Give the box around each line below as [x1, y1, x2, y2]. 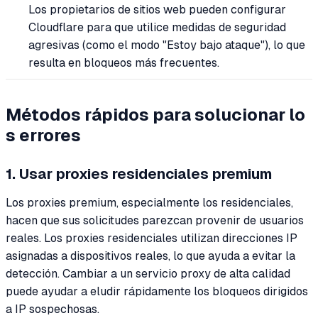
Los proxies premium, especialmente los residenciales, [6, 195, 293, 209]
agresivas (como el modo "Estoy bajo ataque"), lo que [28, 38, 305, 53]
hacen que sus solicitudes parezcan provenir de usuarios [6, 213, 304, 227]
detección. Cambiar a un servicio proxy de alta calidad [6, 266, 290, 280]
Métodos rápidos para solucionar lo [6, 104, 305, 124]
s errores [6, 125, 81, 145]
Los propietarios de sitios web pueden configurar [28, 3, 286, 17]
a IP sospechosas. [6, 302, 99, 316]
